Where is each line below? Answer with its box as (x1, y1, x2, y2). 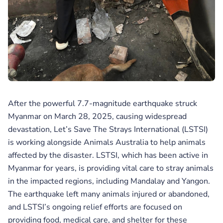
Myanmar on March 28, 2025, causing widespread (8, 111, 187, 122)
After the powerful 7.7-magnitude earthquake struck (8, 98, 197, 109)
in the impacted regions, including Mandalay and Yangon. (8, 175, 210, 187)
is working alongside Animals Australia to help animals (8, 136, 206, 148)
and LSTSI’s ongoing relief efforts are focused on (8, 201, 182, 213)
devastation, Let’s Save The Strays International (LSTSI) (8, 123, 208, 135)
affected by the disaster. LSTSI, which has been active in (8, 149, 208, 161)
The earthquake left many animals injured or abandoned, (8, 188, 210, 200)
